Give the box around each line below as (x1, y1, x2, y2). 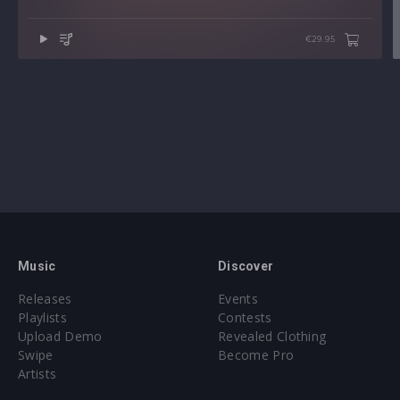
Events (218, 290, 258, 308)
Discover (218, 259, 274, 274)
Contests (218, 309, 272, 327)
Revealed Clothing (218, 328, 327, 346)
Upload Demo (18, 328, 103, 346)
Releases (18, 290, 72, 308)
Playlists (18, 309, 67, 327)
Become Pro (218, 346, 295, 364)
